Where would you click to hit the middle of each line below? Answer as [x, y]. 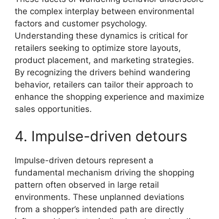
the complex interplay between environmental [104, 11]
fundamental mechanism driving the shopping [104, 172]
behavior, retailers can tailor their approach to [104, 85]
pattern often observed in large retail [87, 185]
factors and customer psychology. [81, 23]
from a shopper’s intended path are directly [99, 209]
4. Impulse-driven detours [101, 136]
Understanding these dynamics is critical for [101, 36]
